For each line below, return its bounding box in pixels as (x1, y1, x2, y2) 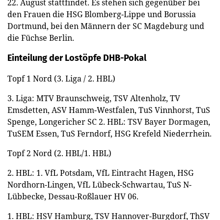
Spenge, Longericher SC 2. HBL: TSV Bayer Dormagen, (7, 116, 210, 127)
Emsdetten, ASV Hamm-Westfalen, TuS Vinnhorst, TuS (7, 104, 210, 115)
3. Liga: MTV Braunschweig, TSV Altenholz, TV (7, 92, 180, 104)
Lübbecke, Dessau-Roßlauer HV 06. (7, 191, 138, 202)
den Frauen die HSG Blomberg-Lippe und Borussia (7, 8, 196, 20)
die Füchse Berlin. (7, 32, 74, 43)
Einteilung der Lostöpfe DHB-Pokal (7, 52, 146, 63)
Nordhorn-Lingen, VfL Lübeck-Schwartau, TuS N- (7, 179, 192, 190)
